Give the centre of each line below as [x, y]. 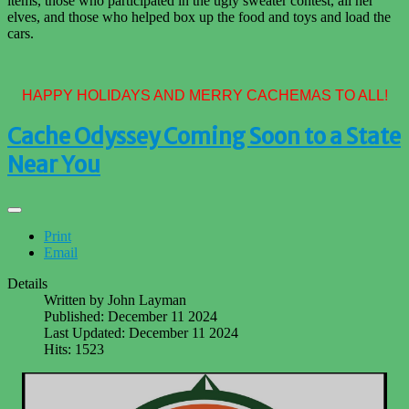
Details [27, 284]
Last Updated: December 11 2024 [141, 333]
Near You [54, 165]
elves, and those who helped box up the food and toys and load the [199, 17]
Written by [76, 300]
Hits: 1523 [74, 350]
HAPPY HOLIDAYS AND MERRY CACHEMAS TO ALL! [204, 96]
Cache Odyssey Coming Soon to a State [204, 137]
